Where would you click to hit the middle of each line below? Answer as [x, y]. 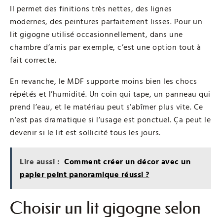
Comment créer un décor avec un [127, 162]
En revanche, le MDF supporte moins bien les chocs [104, 82]
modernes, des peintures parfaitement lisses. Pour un [106, 22]
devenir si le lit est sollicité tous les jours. [85, 133]
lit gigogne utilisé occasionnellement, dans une [96, 35]
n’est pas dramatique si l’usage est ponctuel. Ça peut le [110, 120]
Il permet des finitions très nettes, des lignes [91, 9]
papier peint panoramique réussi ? [85, 175]
